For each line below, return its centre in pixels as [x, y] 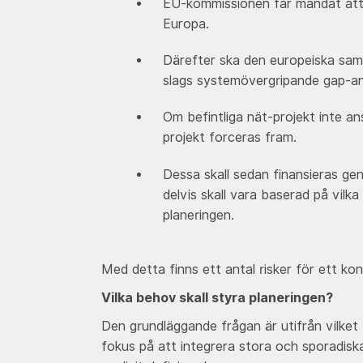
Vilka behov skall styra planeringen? [217, 297]
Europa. [186, 24]
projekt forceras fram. [230, 138]
